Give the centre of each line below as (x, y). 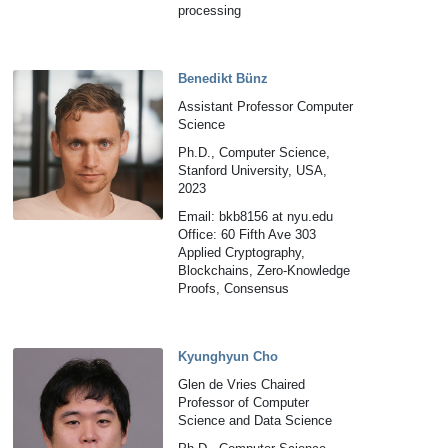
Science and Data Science (255, 420)
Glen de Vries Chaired (242, 384)
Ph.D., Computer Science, (254, 152)
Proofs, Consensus (234, 288)
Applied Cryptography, (242, 252)
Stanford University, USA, (253, 170)
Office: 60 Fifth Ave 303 (247, 234)
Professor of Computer (244, 402)
